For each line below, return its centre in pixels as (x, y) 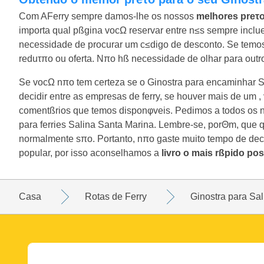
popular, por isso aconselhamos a (90, 153)
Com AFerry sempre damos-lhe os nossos (108, 16)
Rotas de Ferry (116, 196)
